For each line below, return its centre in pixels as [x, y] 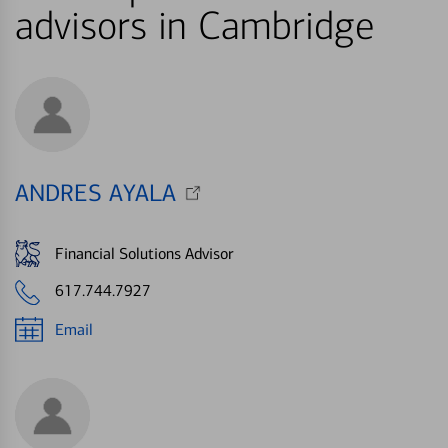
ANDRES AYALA [95, 193]
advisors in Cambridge [194, 27]
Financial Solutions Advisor [144, 253]
